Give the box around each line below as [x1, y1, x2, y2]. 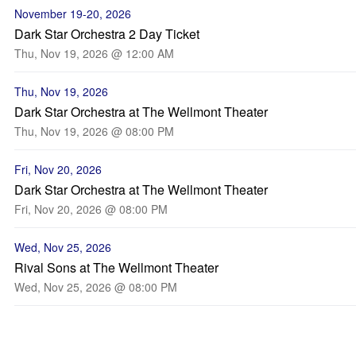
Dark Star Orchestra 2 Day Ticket [14, 25, 199, 43]
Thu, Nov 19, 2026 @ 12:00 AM [14, 45, 174, 61]
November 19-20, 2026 [14, 6, 131, 21]
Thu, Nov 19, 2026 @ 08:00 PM [14, 123, 174, 139]
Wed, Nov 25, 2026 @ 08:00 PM [14, 279, 177, 295]
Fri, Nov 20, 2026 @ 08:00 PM [14, 201, 168, 217]
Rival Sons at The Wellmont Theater [14, 258, 219, 277]
